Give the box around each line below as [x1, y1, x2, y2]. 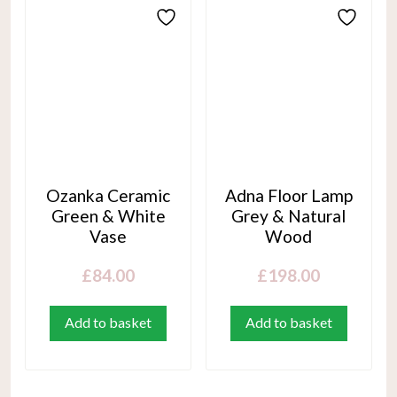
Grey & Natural [231, 205, 346, 226]
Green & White [51, 205, 166, 226]
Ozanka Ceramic [46, 184, 171, 206]
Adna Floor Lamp [224, 184, 353, 206]
